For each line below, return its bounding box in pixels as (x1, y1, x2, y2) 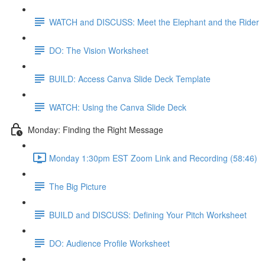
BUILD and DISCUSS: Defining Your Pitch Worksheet (49, 208, 247, 221)
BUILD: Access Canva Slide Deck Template (49, 72, 211, 85)
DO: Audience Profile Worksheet (49, 237, 170, 249)
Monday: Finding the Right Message (28, 123, 163, 135)
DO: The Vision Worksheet (49, 44, 148, 56)
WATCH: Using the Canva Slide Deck (49, 101, 186, 113)
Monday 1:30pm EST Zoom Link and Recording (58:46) (49, 151, 257, 164)
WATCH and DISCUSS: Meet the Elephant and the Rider (49, 15, 259, 28)
